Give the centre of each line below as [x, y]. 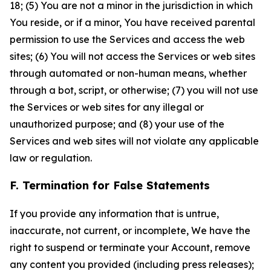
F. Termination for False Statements [110, 185]
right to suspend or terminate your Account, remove [130, 247]
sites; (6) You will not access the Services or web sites [132, 56]
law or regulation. [51, 158]
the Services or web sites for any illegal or [107, 107]
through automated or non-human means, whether [128, 73]
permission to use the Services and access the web [127, 39]
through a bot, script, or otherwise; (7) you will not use [134, 90]
